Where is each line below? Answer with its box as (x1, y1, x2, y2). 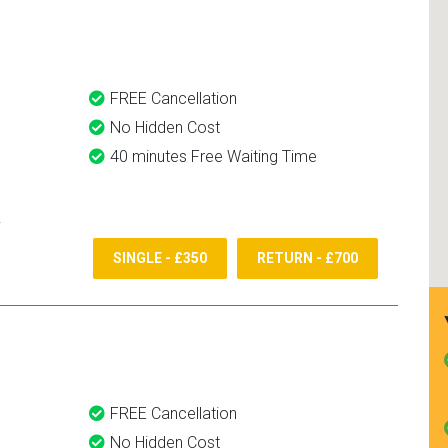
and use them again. (259, 7, 390, 25)
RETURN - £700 (257, 250, 358, 267)
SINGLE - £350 (113, 250, 207, 267)
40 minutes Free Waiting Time (110, 147, 317, 166)
